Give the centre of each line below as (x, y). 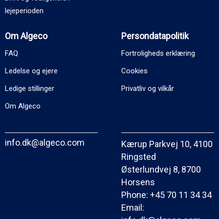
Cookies (134, 71)
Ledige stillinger (30, 89)
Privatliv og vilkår (148, 89)
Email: (133, 208)
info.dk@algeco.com (45, 143)
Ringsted (139, 157)
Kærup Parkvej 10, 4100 (167, 144)
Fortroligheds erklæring (158, 54)
